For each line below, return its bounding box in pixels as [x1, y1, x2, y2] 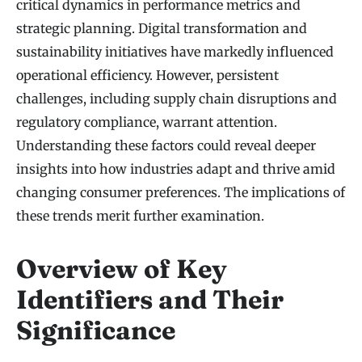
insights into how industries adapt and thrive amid [16, 161, 335, 178]
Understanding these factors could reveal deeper [16, 137, 316, 154]
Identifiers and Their [16, 284, 284, 316]
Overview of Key [16, 253, 227, 285]
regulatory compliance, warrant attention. [16, 114, 277, 131]
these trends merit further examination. [16, 208, 264, 225]
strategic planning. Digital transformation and [16, 20, 307, 37]
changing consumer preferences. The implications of [16, 184, 345, 201]
